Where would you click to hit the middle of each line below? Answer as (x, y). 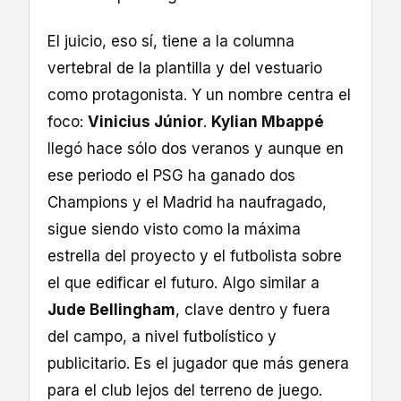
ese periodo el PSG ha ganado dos (171, 176)
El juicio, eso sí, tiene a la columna (171, 42)
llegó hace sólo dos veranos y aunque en (196, 149)
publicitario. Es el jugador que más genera (198, 364)
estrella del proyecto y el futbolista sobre (195, 256)
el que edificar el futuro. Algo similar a (183, 283)
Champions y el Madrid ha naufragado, (187, 203)
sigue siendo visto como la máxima (174, 230)
